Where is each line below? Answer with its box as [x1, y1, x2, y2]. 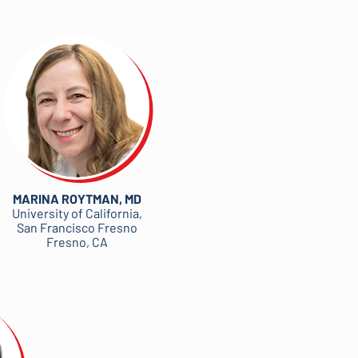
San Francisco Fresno [16, 220, 137, 235]
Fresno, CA [46, 234, 108, 249]
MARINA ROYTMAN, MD [12, 191, 141, 206]
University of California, [11, 205, 142, 221]
